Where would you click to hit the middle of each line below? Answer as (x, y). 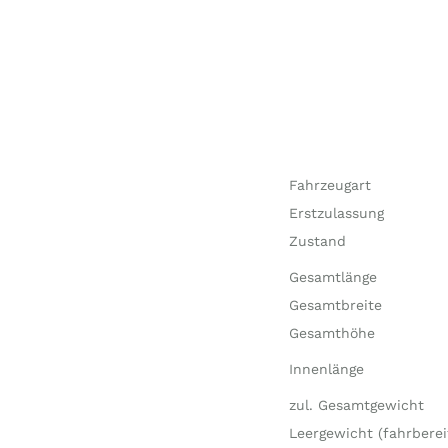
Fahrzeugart (329, 185)
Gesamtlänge (332, 277)
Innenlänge (326, 369)
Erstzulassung (336, 213)
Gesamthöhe (331, 333)
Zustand (317, 241)
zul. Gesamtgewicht (356, 405)
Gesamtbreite (335, 305)
